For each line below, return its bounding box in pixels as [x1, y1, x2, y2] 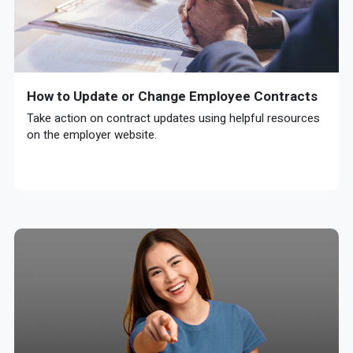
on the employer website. [27, 126, 157, 143]
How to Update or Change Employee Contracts [27, 88, 318, 104]
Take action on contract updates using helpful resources [27, 110, 320, 127]
